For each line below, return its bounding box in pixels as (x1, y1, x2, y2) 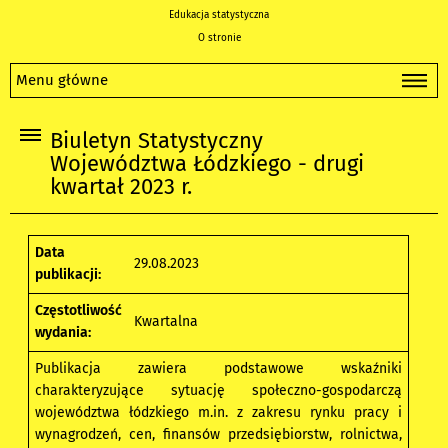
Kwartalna (134, 313, 199, 331)
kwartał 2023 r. (50, 174, 192, 201)
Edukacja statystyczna (169, 9, 269, 21)
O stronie (197, 32, 241, 44)
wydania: (35, 324, 92, 342)
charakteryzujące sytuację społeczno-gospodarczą (35, 382, 403, 400)
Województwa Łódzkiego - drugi (50, 151, 364, 178)
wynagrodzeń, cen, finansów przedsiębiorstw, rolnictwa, (35, 426, 403, 444)
